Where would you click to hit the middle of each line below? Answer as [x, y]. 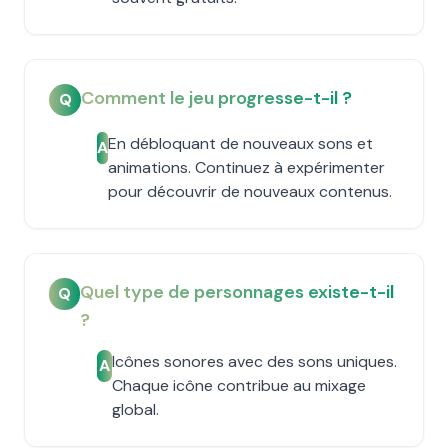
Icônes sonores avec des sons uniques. [255, 361]
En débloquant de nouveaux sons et [241, 143]
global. [136, 409]
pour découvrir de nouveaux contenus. [250, 191]
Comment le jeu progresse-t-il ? [216, 98]
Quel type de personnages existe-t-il [237, 292]
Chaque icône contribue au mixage [239, 385]
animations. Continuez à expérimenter [247, 167]
